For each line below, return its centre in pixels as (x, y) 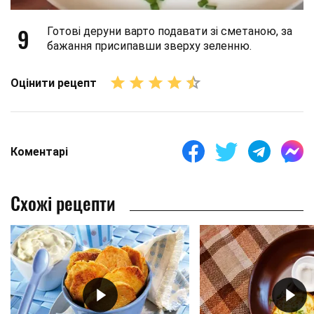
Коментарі (39, 151)
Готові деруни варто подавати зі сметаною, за (170, 32)
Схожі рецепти (63, 203)
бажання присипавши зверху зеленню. (149, 46)
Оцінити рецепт (54, 83)
